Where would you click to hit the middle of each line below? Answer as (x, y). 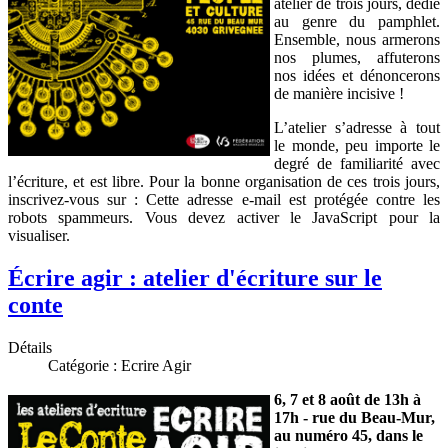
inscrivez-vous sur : (77, 200)
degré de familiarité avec (357, 164)
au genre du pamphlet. (357, 22)
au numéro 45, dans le (348, 436)
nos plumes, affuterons (357, 58)
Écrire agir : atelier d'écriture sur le (195, 278)
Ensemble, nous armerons (357, 40)
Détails (30, 348)
